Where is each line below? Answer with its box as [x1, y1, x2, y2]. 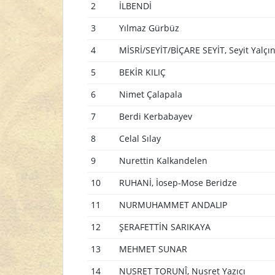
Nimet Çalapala [118, 88, 182, 100]
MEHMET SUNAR [118, 243, 187, 255]
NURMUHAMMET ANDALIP [118, 199, 227, 211]
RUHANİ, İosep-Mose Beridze [118, 177, 237, 188]
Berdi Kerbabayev [118, 110, 192, 122]
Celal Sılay [118, 133, 161, 144]
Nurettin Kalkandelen [118, 155, 207, 166]
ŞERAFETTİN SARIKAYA [118, 221, 211, 233]
